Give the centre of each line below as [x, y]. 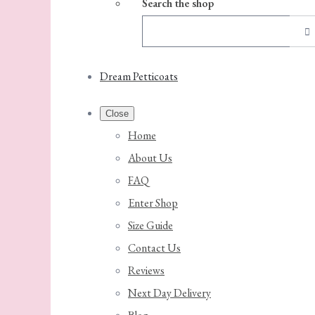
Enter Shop [153, 203]
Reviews [146, 270]
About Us [150, 158]
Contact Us [154, 248]
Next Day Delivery [169, 293]
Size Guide [150, 225]
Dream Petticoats [139, 76]
